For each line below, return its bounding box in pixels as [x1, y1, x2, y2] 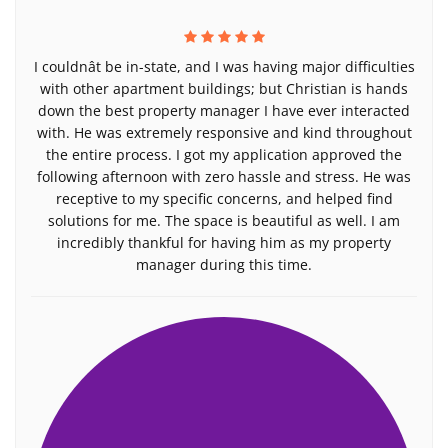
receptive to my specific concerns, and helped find [55, 189, 393, 208]
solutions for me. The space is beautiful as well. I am [48, 211, 400, 230]
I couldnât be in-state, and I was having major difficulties [33, 57, 415, 76]
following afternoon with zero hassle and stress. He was [37, 167, 411, 186]
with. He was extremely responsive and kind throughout [36, 123, 412, 142]
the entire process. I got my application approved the [46, 145, 402, 164]
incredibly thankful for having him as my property [57, 233, 391, 252]
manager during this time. [136, 255, 312, 274]
